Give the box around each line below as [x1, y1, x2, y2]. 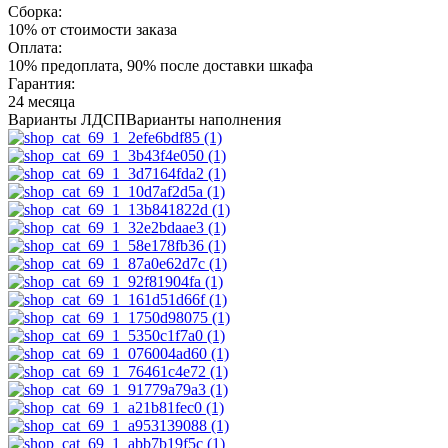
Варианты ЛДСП [8, 110, 126, 128]
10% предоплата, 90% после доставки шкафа [8, 56, 313, 74]
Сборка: [8, 2, 62, 20]
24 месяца [8, 92, 75, 110]
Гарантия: [8, 74, 75, 92]
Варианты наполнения [126, 110, 281, 128]
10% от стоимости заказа [8, 20, 177, 38]
